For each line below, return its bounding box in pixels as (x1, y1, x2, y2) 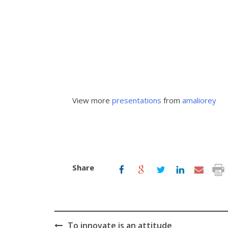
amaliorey (182, 95, 216, 106)
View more (72, 95, 112, 106)
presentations (112, 95, 161, 106)
